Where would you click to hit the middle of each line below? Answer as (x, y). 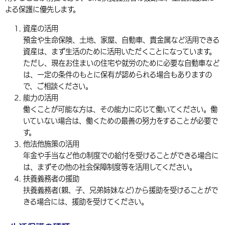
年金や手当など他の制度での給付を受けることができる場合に (121, 155)
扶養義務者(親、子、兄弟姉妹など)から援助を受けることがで (120, 190)
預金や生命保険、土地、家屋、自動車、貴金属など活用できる (121, 40)
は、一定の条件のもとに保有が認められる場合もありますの (117, 74)
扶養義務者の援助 (51, 178)
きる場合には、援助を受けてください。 (85, 201)
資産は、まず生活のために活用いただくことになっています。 (119, 51)
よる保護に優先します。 (42, 10)
